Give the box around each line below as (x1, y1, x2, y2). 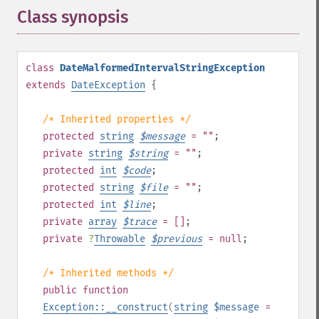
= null (202, 233, 242, 245)
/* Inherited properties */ (43, 113, 191, 125)
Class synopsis (17, 7, 128, 27)
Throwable (94, 233, 145, 245)
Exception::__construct (43, 301, 168, 313)
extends (26, 79, 66, 91)
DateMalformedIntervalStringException (60, 62, 265, 74)
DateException (71, 79, 145, 91)
